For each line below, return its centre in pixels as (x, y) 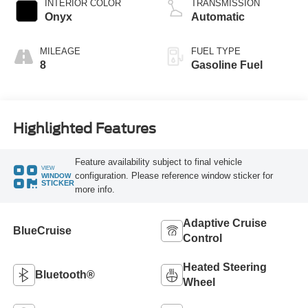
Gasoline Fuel (227, 65)
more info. (95, 189)
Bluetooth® (65, 274)
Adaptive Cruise (225, 223)
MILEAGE (60, 52)
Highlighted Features (84, 128)
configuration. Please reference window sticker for (174, 175)
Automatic (218, 17)
